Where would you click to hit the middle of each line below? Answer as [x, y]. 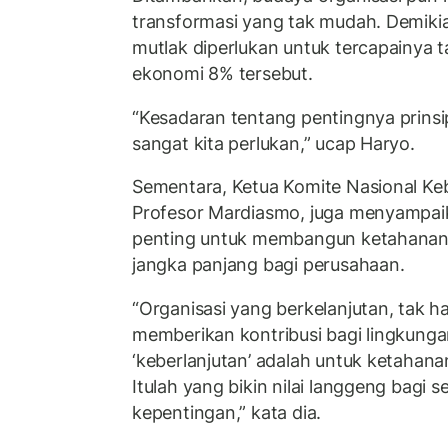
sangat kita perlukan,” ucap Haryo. [273, 143]
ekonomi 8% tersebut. [222, 74]
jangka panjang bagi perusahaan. [268, 265]
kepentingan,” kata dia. [227, 412]
